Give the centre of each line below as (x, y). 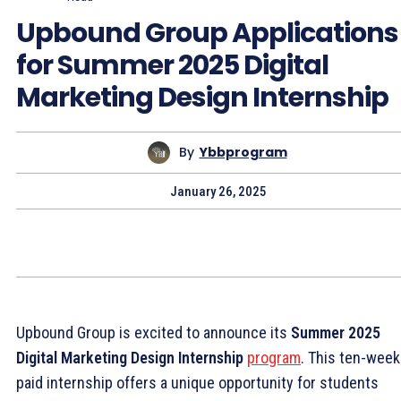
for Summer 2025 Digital (172, 65)
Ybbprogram (243, 153)
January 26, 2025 (218, 191)
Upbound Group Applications (207, 33)
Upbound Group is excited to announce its (154, 332)
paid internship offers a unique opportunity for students (197, 382)
